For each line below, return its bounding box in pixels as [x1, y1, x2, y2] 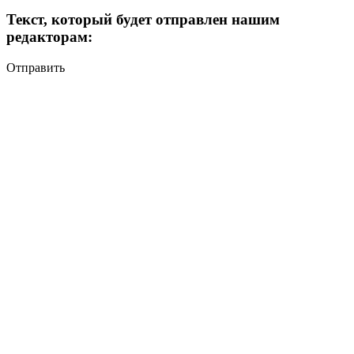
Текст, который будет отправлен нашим [6, 11, 280, 28]
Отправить [6, 61, 65, 75]
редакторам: [6, 28, 92, 46]
